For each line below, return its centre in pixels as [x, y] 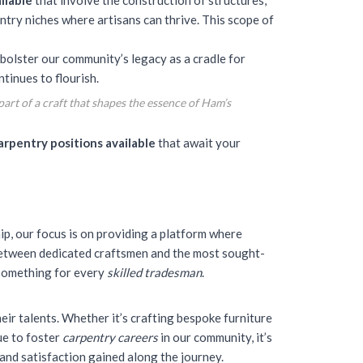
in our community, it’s [215, 337]
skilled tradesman [154, 272]
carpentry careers [110, 337]
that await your [198, 143]
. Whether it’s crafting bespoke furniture [164, 318]
